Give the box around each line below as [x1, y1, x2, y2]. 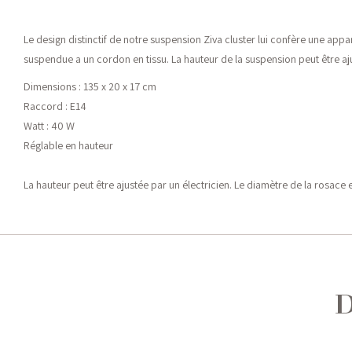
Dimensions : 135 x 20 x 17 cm [24, 79, 156, 93]
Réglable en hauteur [24, 137, 113, 152]
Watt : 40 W [24, 118, 75, 133]
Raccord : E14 [24, 98, 86, 113]
